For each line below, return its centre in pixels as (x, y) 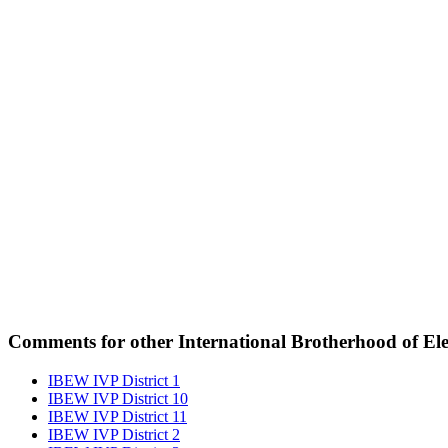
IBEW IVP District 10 (118, 398)
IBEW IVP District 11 (117, 416)
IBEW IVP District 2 (114, 434)
